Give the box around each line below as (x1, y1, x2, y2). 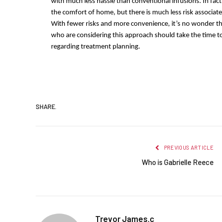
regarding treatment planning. (51, 43, 140, 51)
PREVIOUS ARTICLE (163, 144, 214, 151)
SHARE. (36, 103, 56, 111)
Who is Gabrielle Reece (142, 157, 214, 166)
